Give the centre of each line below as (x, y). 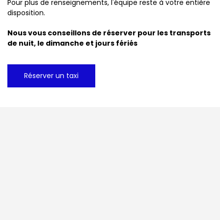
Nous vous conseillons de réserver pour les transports (109, 33)
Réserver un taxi (51, 76)
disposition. (26, 13)
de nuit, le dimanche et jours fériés (72, 43)
